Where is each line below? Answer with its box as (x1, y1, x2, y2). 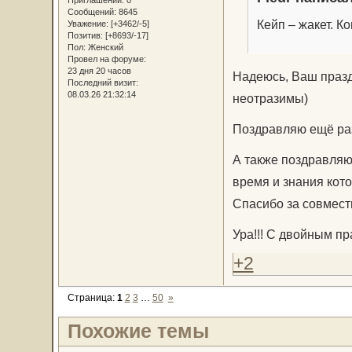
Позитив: (67, 30, 103, 40)
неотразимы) (232, 91, 308, 106)
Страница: (67, 291, 117, 303)
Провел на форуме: (67, 53, 146, 64)
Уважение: (67, 18, 108, 28)
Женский (85, 42, 123, 52)
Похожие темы (67, 320, 209, 343)
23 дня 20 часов (67, 65, 131, 75)
